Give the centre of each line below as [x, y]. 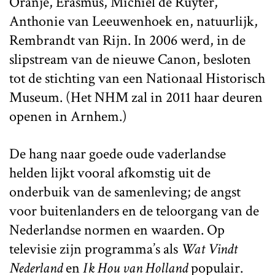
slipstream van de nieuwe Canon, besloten [130, 59]
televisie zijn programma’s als [95, 249]
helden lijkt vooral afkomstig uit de [110, 172]
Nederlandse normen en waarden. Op [117, 230]
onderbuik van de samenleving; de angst [125, 192]
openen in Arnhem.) [68, 116]
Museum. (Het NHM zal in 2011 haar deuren [136, 97]
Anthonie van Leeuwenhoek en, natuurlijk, [134, 21]
